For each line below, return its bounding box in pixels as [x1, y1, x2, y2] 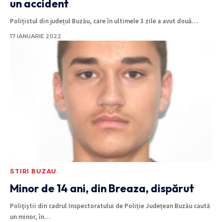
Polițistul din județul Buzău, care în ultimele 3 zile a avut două [10, 17, 192, 26]
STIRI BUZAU [10, 167, 57, 175]
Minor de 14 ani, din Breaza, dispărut [10, 181, 194, 195]
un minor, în [10, 212, 44, 221]
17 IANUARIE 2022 [10, 33, 61, 40]
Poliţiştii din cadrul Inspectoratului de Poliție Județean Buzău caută [10, 201, 210, 210]
